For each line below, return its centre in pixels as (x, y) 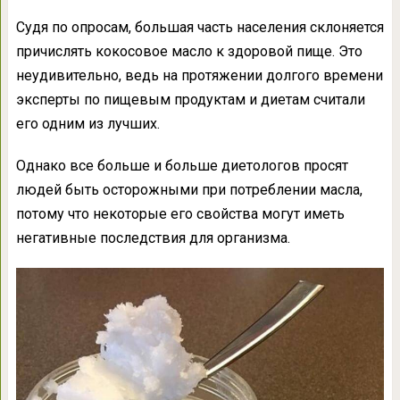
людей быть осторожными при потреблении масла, (189, 190)
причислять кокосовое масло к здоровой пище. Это (189, 51)
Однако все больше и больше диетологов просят (182, 166)
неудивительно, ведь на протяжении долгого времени (199, 75)
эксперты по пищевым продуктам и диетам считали (190, 100)
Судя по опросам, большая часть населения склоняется (200, 27)
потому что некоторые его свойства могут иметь (180, 214)
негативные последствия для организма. (153, 238)
